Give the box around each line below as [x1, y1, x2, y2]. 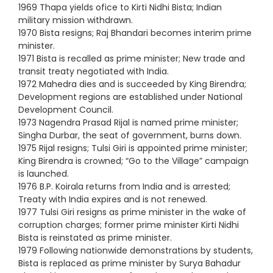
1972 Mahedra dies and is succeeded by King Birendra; [18, 77, 246, 90]
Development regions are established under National [18, 90, 243, 103]
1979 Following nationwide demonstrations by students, [18, 244, 253, 257]
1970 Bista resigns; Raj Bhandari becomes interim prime [18, 26, 252, 39]
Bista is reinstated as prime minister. [18, 231, 172, 244]
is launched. [18, 167, 69, 180]
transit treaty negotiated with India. [18, 65, 169, 77]
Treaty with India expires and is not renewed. [18, 193, 207, 205]
